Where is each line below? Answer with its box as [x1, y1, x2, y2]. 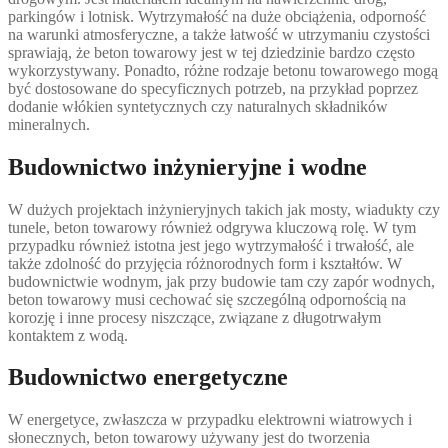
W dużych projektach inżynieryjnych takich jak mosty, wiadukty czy [8, 200, 440, 218]
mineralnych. [8, 115, 90, 133]
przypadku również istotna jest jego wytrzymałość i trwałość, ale [8, 236, 414, 254]
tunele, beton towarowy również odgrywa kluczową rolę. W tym [8, 218, 416, 236]
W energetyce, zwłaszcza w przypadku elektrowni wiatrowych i [8, 411, 412, 429]
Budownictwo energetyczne [8, 364, 288, 391]
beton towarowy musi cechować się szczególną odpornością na [8, 290, 406, 308]
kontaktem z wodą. [8, 326, 128, 344]
